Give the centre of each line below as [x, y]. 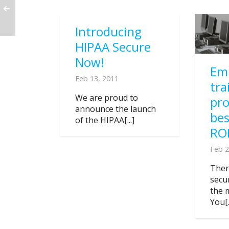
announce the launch [116, 109]
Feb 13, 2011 [97, 78]
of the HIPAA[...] [105, 120]
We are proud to [107, 97]
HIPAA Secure [113, 47]
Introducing [108, 31]
